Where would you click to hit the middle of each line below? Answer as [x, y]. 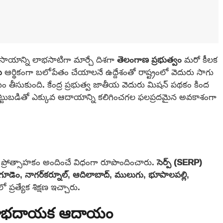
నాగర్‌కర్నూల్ [46, 175]
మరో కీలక [201, 59]
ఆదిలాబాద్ [91, 175]
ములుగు [129, 175]
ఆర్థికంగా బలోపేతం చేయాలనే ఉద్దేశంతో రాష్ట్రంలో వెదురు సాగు [108, 72]
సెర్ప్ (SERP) [179, 162]
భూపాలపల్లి [167, 175]
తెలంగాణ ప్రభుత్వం [151, 59]
